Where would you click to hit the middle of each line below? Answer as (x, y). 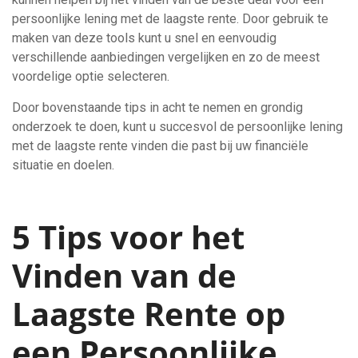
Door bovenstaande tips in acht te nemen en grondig (157, 107)
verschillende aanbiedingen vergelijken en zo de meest (166, 57)
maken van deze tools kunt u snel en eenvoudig (144, 38)
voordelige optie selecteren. (91, 76)
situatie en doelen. (63, 165)
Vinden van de (124, 275)
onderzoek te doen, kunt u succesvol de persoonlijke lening (177, 127)
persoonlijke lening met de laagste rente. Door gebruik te (170, 19)
